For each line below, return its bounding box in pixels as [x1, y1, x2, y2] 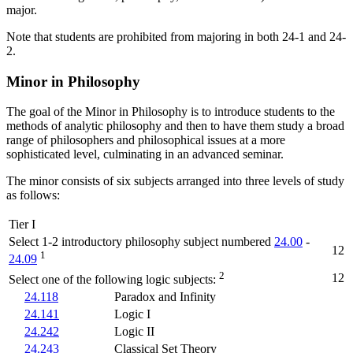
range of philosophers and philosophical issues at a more [6, 133, 285, 147]
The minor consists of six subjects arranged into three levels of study [6, 174, 344, 188]
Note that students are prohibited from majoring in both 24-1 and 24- [6, 29, 346, 43]
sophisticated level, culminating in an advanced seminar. [6, 147, 284, 162]
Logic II [114, 325, 154, 339]
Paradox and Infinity [114, 290, 216, 304]
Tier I [9, 217, 35, 232]
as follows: [6, 188, 60, 203]
